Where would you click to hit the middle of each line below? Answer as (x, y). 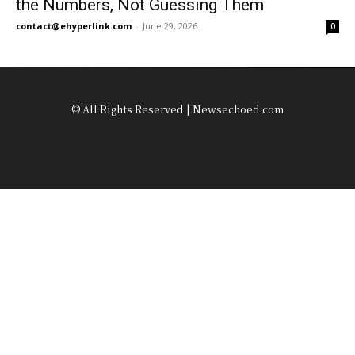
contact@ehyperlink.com (74, 26)
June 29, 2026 (170, 26)
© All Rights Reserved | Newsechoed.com (177, 109)
